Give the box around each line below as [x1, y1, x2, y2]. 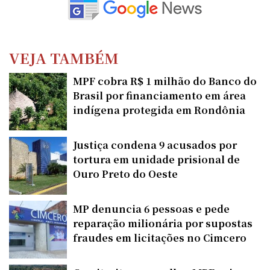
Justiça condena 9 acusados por [73, 137, 237, 152]
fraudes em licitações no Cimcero [73, 230, 246, 245]
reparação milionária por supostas [73, 216, 253, 230]
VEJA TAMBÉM [9, 46, 119, 68]
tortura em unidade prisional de [73, 152, 240, 166]
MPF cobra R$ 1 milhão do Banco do [73, 74, 257, 88]
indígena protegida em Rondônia [73, 102, 245, 117]
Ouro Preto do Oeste [73, 166, 178, 181]
